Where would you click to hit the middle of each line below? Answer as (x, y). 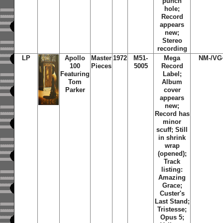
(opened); (172, 154)
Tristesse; (172, 209)
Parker (75, 90)
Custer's (172, 193)
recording (172, 49)
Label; (172, 74)
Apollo (75, 58)
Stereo (172, 41)
